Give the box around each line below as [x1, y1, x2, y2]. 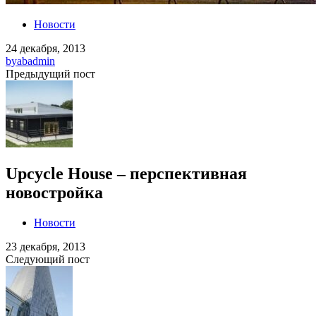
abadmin [17, 55, 55, 67]
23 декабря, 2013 [6, 240, 85, 253]
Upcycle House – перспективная [6, 164, 247, 183]
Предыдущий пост [6, 68, 95, 80]
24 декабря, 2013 [6, 42, 85, 54]
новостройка [6, 183, 103, 202]
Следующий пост [6, 253, 90, 265]
